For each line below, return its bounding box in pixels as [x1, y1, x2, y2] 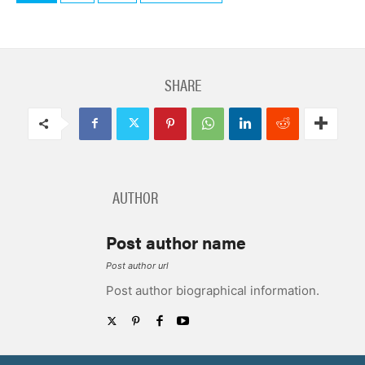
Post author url [106, 259, 169, 271]
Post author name [106, 229, 246, 254]
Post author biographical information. [106, 282, 319, 298]
